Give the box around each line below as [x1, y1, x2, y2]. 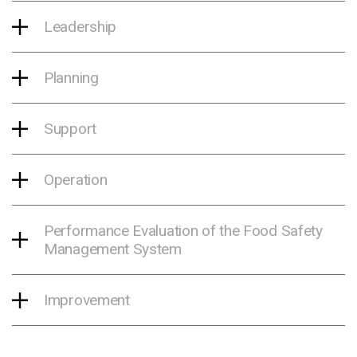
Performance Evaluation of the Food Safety [44, 222, 323, 241]
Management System [44, 240, 182, 259]
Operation [44, 171, 108, 190]
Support [44, 120, 96, 139]
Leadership [44, 18, 116, 37]
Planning [44, 69, 99, 88]
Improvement [44, 291, 130, 310]
